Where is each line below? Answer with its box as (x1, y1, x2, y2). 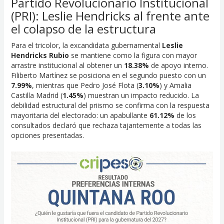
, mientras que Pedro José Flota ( (31, 80, 138, 90)
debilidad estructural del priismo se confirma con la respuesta (10, 100, 209, 110)
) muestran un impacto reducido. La (83, 90, 199, 100)
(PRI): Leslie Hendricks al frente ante (10, 7, 209, 24)
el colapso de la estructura (10, 20, 156, 37)
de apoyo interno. (148, 60, 208, 70)
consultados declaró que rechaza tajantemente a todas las (10, 120, 201, 130)
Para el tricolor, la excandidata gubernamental (10, 40, 162, 50)
